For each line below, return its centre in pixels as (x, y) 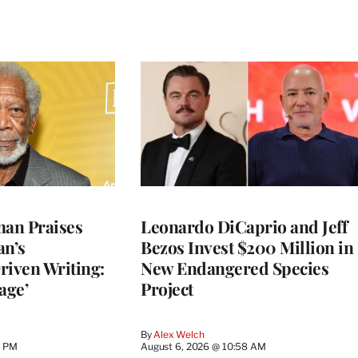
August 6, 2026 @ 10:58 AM (203, 346)
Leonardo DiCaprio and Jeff (244, 226)
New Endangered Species (235, 267)
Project (167, 288)
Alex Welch (179, 334)
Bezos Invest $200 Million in (247, 247)
